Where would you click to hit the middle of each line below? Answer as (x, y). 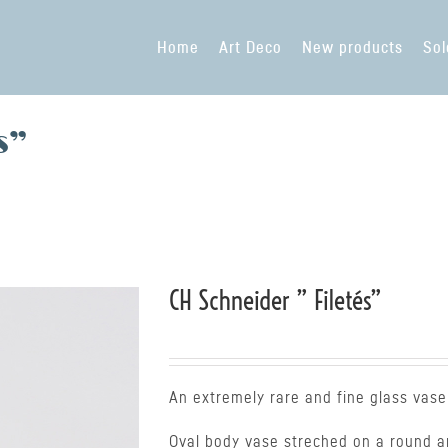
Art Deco (250, 48)
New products (352, 48)
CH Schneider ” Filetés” (275, 300)
